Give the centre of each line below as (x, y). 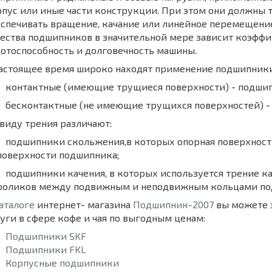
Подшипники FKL (46, 249)
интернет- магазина (84, 204)
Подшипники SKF (46, 236)
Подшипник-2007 (173, 204)
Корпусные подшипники (62, 262)
